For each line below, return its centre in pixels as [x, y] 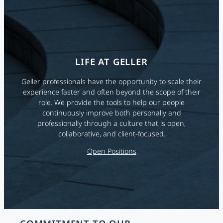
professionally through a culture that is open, [111, 123]
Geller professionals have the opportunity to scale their [111, 81]
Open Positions [111, 151]
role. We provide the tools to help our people [111, 102]
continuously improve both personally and [111, 112]
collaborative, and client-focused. [111, 133]
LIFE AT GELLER [111, 62]
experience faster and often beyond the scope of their [111, 92]
